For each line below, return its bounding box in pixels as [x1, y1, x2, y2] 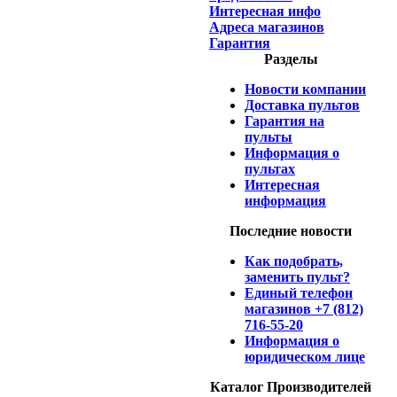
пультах [245, 161, 295, 176]
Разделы [263, 51, 318, 66]
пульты [245, 129, 292, 144]
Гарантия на [245, 113, 324, 128]
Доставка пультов [245, 97, 360, 113]
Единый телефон [245, 285, 353, 300]
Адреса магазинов [209, 19, 324, 35]
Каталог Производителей [210, 379, 371, 394]
